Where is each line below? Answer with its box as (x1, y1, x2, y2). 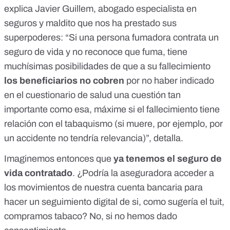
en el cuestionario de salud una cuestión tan (4, 90, 181, 101)
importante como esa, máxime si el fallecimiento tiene (4, 104, 220, 115)
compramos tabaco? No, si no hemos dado (4, 211, 177, 222)
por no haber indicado (124, 75, 214, 86)
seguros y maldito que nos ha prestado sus (4, 18, 177, 29)
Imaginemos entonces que (4, 154, 113, 164)
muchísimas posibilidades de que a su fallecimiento (4, 61, 210, 72)
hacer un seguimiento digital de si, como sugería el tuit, (4, 197, 224, 207)
